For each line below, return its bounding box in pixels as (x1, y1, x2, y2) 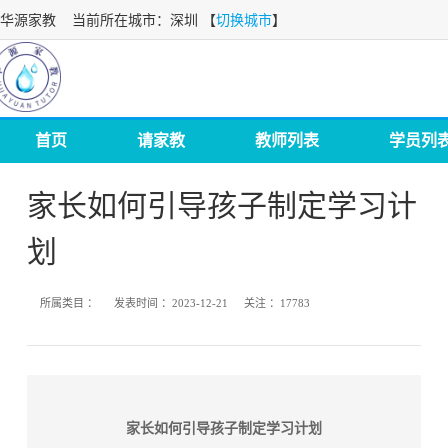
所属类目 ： (40, 297, 99, 309)
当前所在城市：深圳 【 (56, 13, 216, 28)
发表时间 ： (114, 297, 173, 309)
